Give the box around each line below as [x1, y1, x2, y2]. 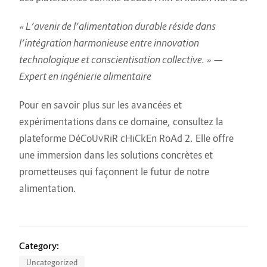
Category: [19, 240, 60, 252]
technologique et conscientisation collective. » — [19, 54, 223, 66]
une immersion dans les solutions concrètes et [19, 149, 213, 162]
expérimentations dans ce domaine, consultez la [19, 116, 223, 128]
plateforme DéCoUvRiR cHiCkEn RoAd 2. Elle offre [19, 132, 234, 145]
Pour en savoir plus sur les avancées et [19, 99, 182, 111]
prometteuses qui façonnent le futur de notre [19, 166, 209, 178]
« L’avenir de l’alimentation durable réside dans [19, 20, 216, 33]
